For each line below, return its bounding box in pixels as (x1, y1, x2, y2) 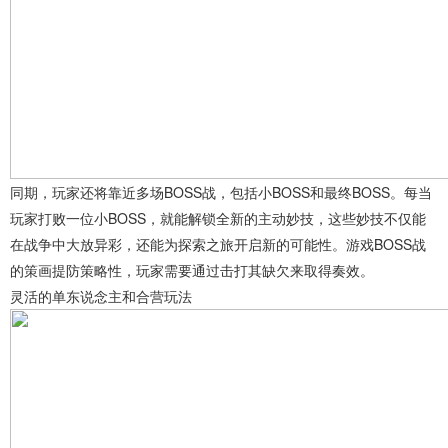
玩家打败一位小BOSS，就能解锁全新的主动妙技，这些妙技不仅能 (10, 208, 426, 229)
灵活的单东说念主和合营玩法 (10, 286, 192, 307)
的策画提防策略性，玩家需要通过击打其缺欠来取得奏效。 (10, 260, 374, 281)
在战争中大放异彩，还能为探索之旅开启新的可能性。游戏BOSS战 (10, 234, 426, 255)
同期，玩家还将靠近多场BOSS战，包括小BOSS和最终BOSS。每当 (10, 182, 432, 203)
